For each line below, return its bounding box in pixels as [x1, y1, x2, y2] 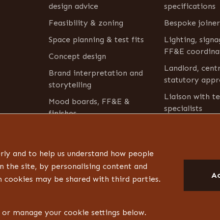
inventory [48, 137, 84, 147]
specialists [164, 104, 202, 113]
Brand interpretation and [48, 68, 143, 78]
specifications [164, 1, 216, 11]
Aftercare [164, 120, 200, 130]
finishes [48, 109, 77, 118]
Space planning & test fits [48, 35, 144, 45]
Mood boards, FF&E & [48, 97, 130, 107]
